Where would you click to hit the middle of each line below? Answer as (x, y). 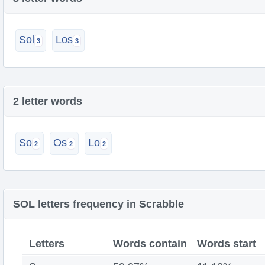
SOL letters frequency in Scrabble (98, 204)
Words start (227, 244)
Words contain (150, 244)
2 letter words (48, 101)
